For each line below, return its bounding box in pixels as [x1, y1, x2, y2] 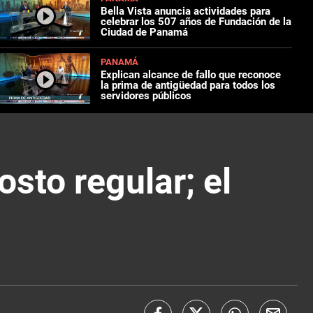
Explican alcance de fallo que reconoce [101, 68, 282, 82]
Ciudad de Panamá [101, 26, 189, 39]
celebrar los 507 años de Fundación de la [101, 15, 292, 29]
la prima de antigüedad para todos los [101, 79, 276, 92]
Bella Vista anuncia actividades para [101, 5, 271, 18]
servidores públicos [101, 89, 192, 103]
